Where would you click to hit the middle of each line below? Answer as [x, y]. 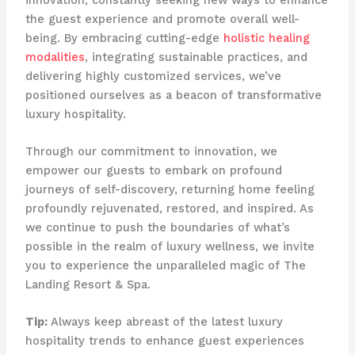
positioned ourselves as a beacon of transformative [173, 95]
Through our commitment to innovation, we [151, 151]
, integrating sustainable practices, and [196, 57]
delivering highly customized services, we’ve [153, 76]
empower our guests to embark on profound [153, 170]
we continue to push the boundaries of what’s [157, 227]
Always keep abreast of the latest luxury [165, 322]
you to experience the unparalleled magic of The [165, 265]
